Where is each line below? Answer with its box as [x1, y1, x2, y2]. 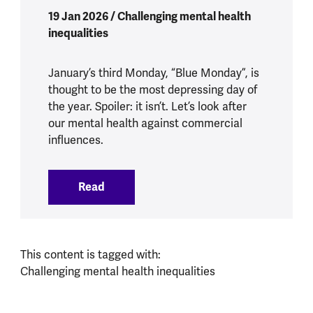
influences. [48, 133, 103, 147]
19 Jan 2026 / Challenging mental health [48, 8, 251, 24]
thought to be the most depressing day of [48, 82, 257, 97]
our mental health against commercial [48, 116, 242, 131]
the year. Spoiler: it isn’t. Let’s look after [48, 99, 247, 114]
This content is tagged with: [20, 247, 161, 262]
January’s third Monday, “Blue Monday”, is [48, 66, 259, 80]
